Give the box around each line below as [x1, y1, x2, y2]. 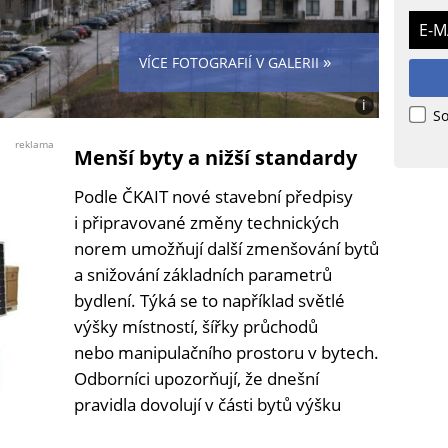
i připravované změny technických [74, 211, 339, 235]
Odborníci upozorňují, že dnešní [74, 367, 319, 391]
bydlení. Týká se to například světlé [74, 289, 345, 313]
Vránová [355, 149, 409, 169]
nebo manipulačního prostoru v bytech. [74, 341, 379, 365]
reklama [15, 137, 54, 152]
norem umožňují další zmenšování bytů [74, 237, 379, 261]
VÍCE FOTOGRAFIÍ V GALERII [139, 53, 323, 73]
